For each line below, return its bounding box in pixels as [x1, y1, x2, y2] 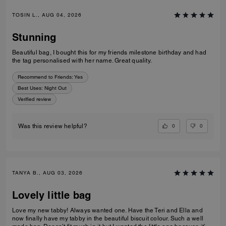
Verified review [18, 95, 51, 102]
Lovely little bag [12, 189, 91, 202]
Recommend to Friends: [18, 73, 73, 80]
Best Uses [18, 84, 41, 91]
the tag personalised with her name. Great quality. [12, 56, 152, 64]
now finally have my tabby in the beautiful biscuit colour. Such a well [12, 215, 171, 222]
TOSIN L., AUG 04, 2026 [12, 11, 82, 18]
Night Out [44, 84, 67, 91]
